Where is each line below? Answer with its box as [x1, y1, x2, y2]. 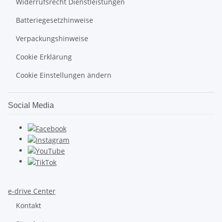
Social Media [8, 101, 54, 110]
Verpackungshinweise [16, 34, 88, 43]
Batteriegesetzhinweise [16, 15, 93, 25]
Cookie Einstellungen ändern [16, 70, 111, 80]
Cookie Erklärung [16, 52, 72, 61]
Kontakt [16, 201, 41, 210]
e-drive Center [8, 186, 55, 196]
